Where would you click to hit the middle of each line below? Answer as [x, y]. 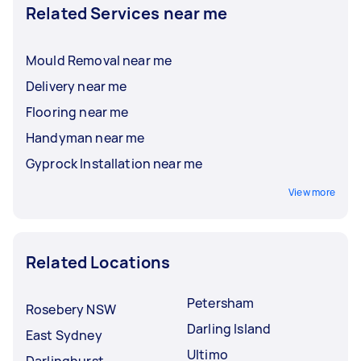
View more [311, 192]
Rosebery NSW [71, 309]
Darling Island [229, 328]
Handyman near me [85, 137]
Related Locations [98, 262]
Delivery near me [77, 86]
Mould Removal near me [99, 60]
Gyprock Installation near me [114, 163]
